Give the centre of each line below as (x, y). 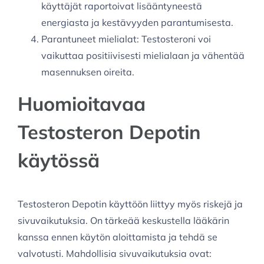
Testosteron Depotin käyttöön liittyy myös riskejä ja (130, 204)
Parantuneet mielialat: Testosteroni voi (126, 39)
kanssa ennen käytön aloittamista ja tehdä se (118, 237)
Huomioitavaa (82, 104)
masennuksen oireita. (88, 72)
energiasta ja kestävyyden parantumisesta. (137, 23)
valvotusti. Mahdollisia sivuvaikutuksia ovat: (115, 253)
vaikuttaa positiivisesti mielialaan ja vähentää (143, 56)
